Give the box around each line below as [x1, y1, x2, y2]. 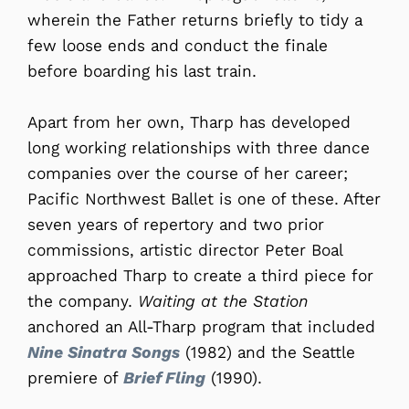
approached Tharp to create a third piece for [27, 265, 373, 286]
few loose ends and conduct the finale [27, 35, 328, 56]
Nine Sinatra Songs [27, 341, 180, 362]
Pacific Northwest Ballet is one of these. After [27, 188, 381, 209]
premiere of [27, 367, 123, 388]
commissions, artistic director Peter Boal [27, 239, 342, 260]
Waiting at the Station [138, 290, 308, 311]
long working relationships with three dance [27, 137, 370, 158]
